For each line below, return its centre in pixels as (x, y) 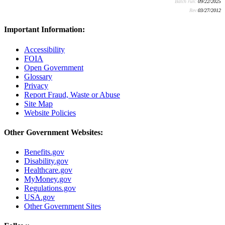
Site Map (38, 103)
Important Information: (44, 30)
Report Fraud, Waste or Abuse (72, 94)
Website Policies (50, 113)
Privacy (36, 85)
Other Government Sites (63, 206)
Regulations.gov (50, 188)
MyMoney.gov (48, 179)
